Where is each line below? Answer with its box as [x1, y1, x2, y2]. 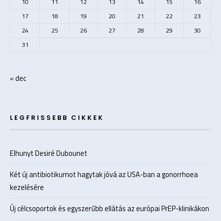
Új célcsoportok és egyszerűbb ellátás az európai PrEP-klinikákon [10, 202, 209, 214]
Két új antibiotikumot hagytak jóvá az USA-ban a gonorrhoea [10, 168, 198, 180]
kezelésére [10, 181, 44, 193]
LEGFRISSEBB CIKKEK [10, 112, 104, 122]
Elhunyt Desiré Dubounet [10, 147, 87, 159]
